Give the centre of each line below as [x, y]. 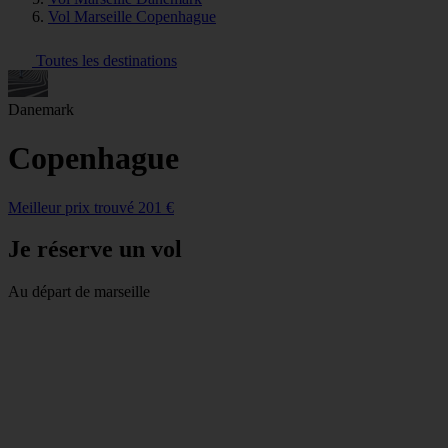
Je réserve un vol [95, 249]
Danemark [41, 109]
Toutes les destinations [104, 60]
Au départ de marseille [79, 292]
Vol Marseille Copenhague [132, 16]
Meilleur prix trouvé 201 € [91, 207]
